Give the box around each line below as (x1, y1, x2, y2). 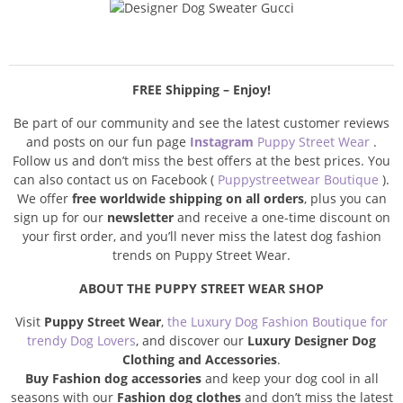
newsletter (106, 209, 174, 227)
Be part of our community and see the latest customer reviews (13, 114, 390, 132)
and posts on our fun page (26, 133, 190, 151)
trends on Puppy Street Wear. (112, 246, 291, 264)
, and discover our (136, 332, 247, 350)
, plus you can (303, 190, 387, 208)
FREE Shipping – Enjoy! (132, 81, 271, 99)
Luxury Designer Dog (247, 332, 376, 350)
